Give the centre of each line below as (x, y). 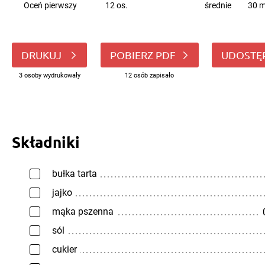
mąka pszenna (83, 211)
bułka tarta (75, 174)
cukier (64, 249)
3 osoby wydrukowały (49, 75)
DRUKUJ (43, 55)
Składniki (46, 142)
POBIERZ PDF (143, 55)
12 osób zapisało (149, 75)
